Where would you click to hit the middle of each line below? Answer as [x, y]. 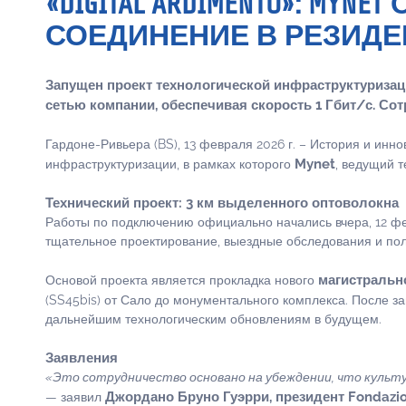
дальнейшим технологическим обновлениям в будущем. [213, 319]
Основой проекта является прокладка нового [182, 280]
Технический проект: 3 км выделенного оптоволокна [222, 203]
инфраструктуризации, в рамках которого [170, 164]
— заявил [75, 397]
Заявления [82, 358]
